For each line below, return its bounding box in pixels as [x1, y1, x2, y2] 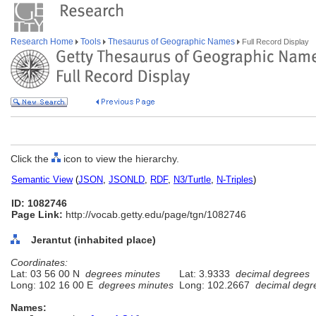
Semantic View [11, 174, 73, 185]
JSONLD [109, 174, 145, 185]
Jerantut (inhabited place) [31, 234, 156, 245]
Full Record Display [240, 37, 309, 46]
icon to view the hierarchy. [61, 153, 179, 164]
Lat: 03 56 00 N [11, 268, 85, 279]
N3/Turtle [174, 174, 211, 185]
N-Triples [217, 174, 253, 185]
